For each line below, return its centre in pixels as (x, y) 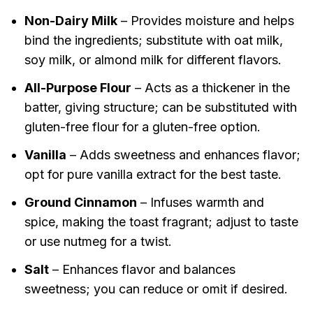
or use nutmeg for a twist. (98, 242)
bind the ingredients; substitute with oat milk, (153, 41)
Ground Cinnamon (80, 203)
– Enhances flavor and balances (142, 270)
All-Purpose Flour (78, 88)
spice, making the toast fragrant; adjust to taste (161, 222)
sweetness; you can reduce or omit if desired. (156, 289)
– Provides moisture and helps (205, 21)
